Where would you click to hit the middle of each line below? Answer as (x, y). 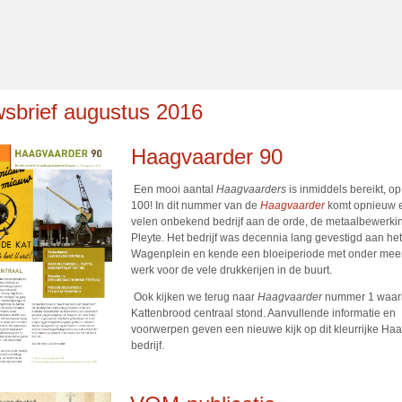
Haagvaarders (251, 189)
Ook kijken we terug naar (193, 297)
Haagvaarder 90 (207, 157)
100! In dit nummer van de (196, 205)
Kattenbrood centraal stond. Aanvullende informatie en (263, 313)
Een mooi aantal (174, 189)
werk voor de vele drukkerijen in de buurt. (232, 270)
